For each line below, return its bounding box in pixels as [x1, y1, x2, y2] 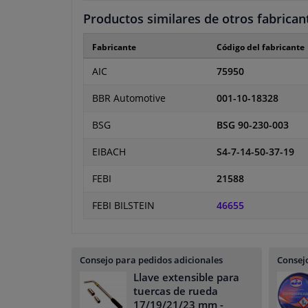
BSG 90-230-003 [217, 119, 289, 132]
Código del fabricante [217, 41, 305, 54]
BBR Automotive [92, 92, 166, 105]
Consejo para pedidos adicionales [80, 254, 223, 267]
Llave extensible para [133, 270, 239, 285]
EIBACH [92, 146, 126, 159]
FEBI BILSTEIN [92, 199, 155, 212]
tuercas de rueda [133, 284, 218, 298]
